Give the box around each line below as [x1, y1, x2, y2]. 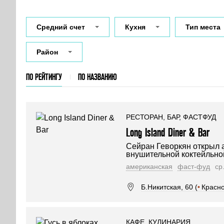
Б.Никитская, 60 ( [141, 182, 197, 191]
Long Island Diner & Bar [126, 126, 209, 138]
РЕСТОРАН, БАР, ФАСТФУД [126, 113, 216, 121]
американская [126, 162, 172, 170]
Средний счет [36, 23, 85, 31]
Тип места [185, 23, 220, 31]
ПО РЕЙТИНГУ [26, 72, 62, 81]
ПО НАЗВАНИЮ [78, 72, 117, 81]
